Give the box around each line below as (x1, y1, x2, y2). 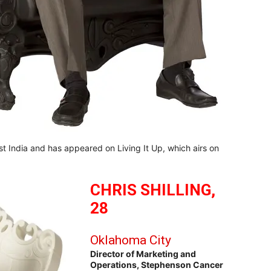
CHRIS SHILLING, (90, 181, 215, 200)
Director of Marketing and (90, 249, 196, 260)
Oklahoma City (90, 233, 171, 248)
